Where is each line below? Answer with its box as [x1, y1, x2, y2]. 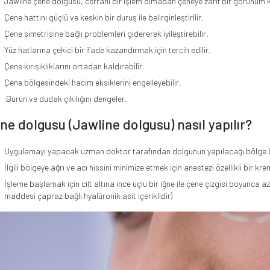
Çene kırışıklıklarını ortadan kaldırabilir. [4, 60, 145, 71]
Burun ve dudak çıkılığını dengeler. [4, 93, 127, 104]
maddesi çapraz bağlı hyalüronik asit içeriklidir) [4, 190, 172, 201]
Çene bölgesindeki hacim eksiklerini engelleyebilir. [4, 77, 181, 87]
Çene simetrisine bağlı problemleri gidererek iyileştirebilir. [4, 28, 209, 39]
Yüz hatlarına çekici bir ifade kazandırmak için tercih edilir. [4, 44, 211, 55]
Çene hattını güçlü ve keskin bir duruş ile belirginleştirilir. [4, 11, 204, 22]
